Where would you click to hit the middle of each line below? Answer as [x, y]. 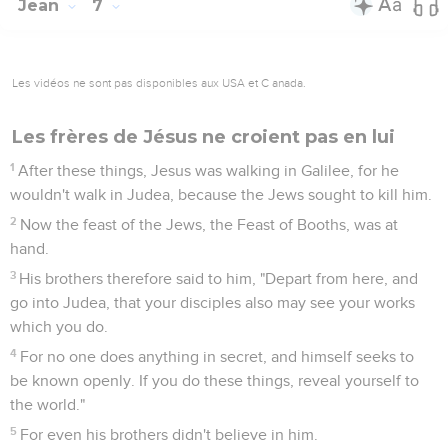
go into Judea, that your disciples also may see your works [212, 302]
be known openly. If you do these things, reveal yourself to [214, 380]
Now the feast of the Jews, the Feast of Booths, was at [209, 224]
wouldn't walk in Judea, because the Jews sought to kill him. [221, 194]
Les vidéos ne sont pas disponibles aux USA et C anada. [159, 82]
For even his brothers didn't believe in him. [169, 434]
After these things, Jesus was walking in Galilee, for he [209, 170]
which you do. [59, 326]
